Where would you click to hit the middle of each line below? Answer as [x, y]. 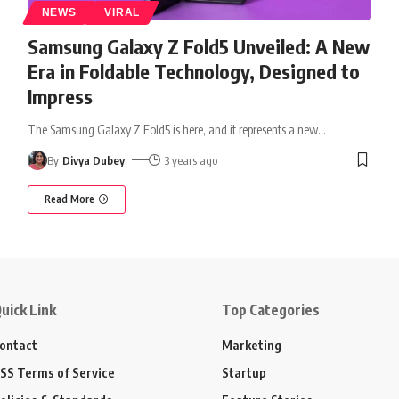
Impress [60, 96]
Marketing [252, 344]
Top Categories [271, 309]
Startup [244, 372]
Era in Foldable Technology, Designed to [193, 71]
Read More [69, 199]
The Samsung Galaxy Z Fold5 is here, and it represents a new [172, 129]
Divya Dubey [94, 160]
